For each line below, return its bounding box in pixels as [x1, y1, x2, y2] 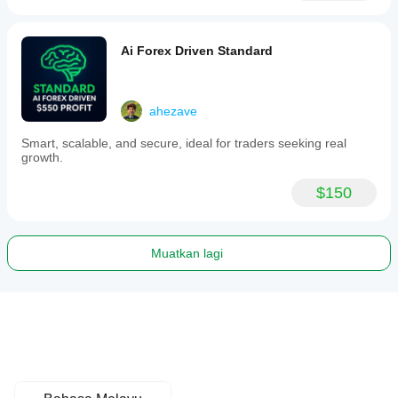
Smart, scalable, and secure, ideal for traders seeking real [21, 136, 346, 150]
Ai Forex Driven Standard [121, 44, 273, 58]
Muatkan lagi [150, 246, 223, 260]
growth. [21, 150, 63, 164]
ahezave [149, 104, 197, 118]
